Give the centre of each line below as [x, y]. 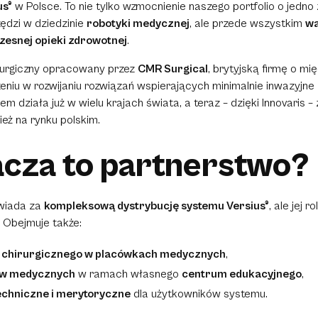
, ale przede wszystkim [247, 23]
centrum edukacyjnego [242, 274]
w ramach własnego [128, 274]
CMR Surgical [173, 68]
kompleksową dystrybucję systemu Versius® [157, 205]
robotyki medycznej [138, 23]
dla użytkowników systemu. [199, 294]
